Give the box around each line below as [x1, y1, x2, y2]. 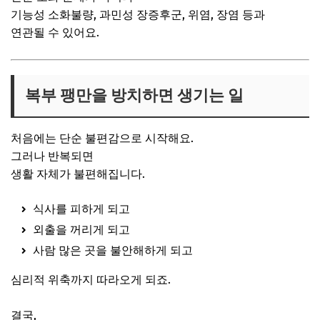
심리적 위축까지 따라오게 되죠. [11, 272, 171, 286]
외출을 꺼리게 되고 [33, 222, 130, 236]
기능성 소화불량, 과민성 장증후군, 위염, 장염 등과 [11, 7, 265, 21]
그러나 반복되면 [11, 149, 94, 163]
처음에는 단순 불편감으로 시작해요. [11, 131, 194, 145]
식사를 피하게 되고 [33, 201, 130, 216]
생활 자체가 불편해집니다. [11, 166, 145, 181]
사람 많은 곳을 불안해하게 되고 [33, 243, 193, 257]
